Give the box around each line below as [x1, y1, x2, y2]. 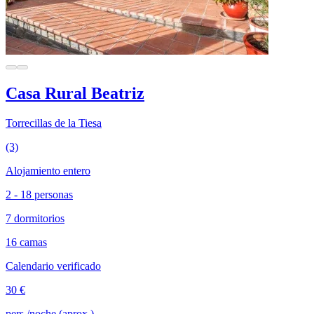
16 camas [6, 235, 47, 248]
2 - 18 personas [6, 188, 73, 200]
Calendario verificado [6, 259, 101, 272]
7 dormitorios [6, 212, 64, 224]
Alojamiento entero [6, 164, 90, 177]
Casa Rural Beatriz [6, 83, 144, 102]
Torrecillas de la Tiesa [6, 116, 102, 129]
